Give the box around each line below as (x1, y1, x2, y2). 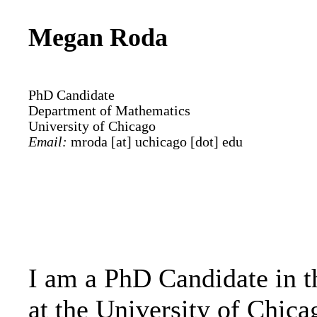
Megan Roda (28, 23, 168, 52)
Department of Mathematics (28, 103, 190, 119)
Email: (28, 134, 67, 150)
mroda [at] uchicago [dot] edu (67, 134, 243, 150)
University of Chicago (28, 119, 156, 134)
